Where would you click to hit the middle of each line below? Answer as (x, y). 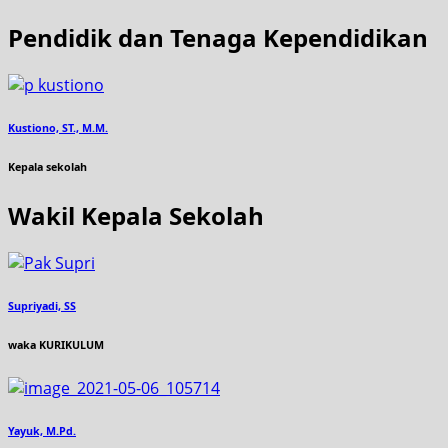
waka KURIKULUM (56, 344)
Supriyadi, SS (42, 305)
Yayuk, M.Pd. (42, 430)
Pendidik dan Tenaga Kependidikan (218, 37)
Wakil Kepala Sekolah (136, 215)
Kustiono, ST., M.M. (58, 127)
